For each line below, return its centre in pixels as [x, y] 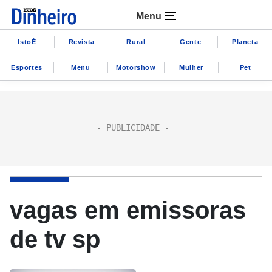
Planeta [245, 42]
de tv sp [55, 239]
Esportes [27, 67]
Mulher [191, 67]
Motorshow [136, 67]
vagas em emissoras [128, 210]
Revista [81, 42]
